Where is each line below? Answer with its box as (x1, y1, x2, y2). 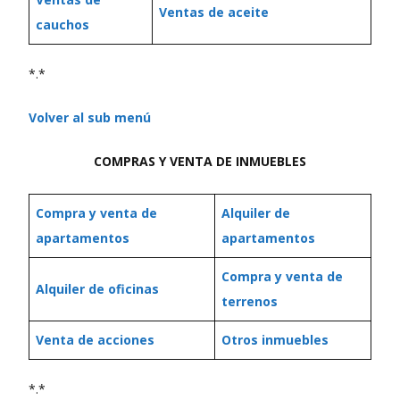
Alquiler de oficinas (36, 280, 159, 297)
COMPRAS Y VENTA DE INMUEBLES (94, 153, 306, 170)
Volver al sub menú (29, 109, 151, 126)
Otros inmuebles (221, 331, 329, 348)
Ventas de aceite (159, 4, 269, 21)
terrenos (221, 293, 278, 310)
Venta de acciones (36, 331, 154, 348)
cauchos (36, 16, 89, 33)
